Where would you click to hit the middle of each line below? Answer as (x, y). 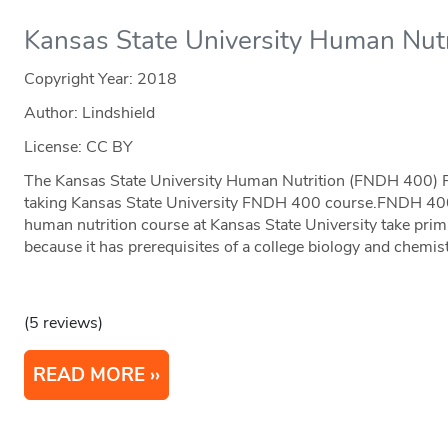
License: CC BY (79, 147)
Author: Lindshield (90, 113)
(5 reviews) (64, 323)
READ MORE (89, 375)
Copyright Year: (81, 79)
